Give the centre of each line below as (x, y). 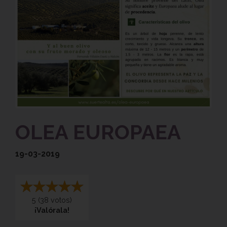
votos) (60, 200)
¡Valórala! (52, 210)
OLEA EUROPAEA (98, 132)
